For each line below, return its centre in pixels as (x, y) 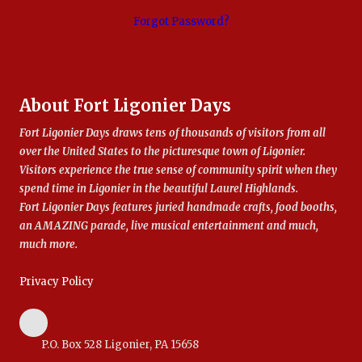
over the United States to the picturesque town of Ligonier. (162, 151)
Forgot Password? (181, 21)
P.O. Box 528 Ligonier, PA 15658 (120, 344)
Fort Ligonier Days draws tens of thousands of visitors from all (173, 133)
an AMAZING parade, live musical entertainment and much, (169, 225)
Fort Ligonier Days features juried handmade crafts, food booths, (178, 207)
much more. (48, 244)
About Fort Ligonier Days (125, 105)
